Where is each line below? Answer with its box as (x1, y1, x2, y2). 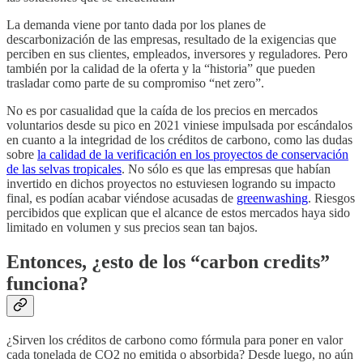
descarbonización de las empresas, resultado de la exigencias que (6, 32, 336, 47)
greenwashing (237, 191, 308, 206)
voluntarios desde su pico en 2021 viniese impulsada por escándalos (6, 118, 352, 133)
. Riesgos (308, 191, 355, 206)
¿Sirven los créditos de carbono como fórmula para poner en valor (6, 332, 343, 347)
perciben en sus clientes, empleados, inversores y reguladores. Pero (6, 47, 348, 62)
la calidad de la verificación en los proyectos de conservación (37, 147, 348, 162)
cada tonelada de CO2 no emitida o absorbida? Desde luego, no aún (6, 347, 353, 361)
